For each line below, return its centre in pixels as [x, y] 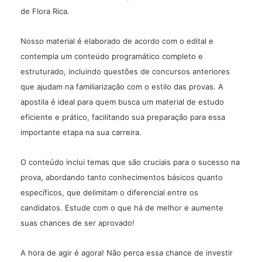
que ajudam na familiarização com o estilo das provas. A [122, 87]
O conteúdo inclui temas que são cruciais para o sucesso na [130, 162]
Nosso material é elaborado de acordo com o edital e [117, 41]
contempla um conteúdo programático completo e [112, 56]
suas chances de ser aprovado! [77, 223]
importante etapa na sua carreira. [81, 132]
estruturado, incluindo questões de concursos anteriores [125, 72]
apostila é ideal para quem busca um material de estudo [122, 102]
